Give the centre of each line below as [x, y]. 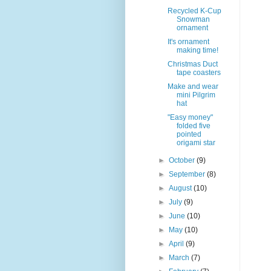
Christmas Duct [192, 64]
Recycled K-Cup [194, 11]
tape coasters [198, 73]
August [181, 188]
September [188, 175]
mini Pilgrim [196, 95]
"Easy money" [190, 118]
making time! [197, 51]
